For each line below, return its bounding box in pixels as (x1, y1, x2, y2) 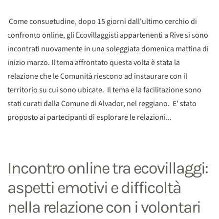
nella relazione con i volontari (7, 197, 200, 218)
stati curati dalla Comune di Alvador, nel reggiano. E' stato (7, 98, 197, 109)
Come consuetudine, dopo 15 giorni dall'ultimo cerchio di (7, 16, 197, 27)
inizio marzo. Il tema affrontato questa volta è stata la (7, 57, 180, 68)
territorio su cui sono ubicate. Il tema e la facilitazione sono (7, 85, 201, 96)
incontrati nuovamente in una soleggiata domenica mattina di (7, 44, 209, 55)
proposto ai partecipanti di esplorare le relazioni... (7, 112, 172, 123)
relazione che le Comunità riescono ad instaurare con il (7, 71, 187, 82)
